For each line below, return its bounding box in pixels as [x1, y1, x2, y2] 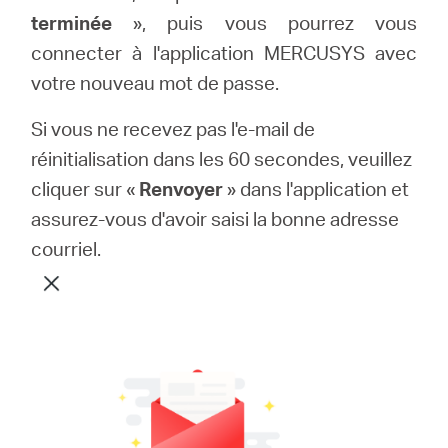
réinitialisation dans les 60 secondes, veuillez [31, 145, 413, 171]
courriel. [31, 235, 102, 261]
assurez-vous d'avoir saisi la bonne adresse [31, 205, 400, 231]
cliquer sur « [31, 175, 140, 201]
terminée [31, 9, 113, 35]
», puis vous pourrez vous [112, 9, 417, 35]
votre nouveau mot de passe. [31, 69, 280, 95]
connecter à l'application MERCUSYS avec [31, 39, 417, 65]
